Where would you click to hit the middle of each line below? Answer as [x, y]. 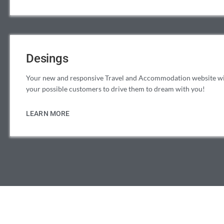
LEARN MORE [48, 114]
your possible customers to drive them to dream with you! [115, 88]
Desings [47, 58]
